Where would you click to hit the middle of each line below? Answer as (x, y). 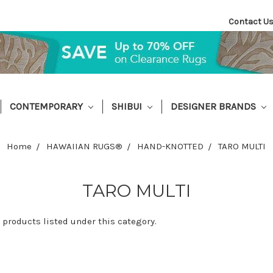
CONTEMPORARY (48, 106)
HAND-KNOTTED (171, 146)
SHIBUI (128, 106)
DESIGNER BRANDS (214, 106)
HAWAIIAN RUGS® (85, 146)
